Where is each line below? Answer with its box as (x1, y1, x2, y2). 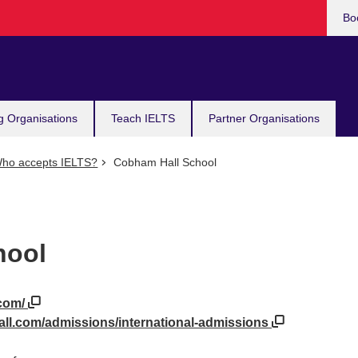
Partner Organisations (209, 112, 320, 125)
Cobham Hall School (109, 156, 217, 169)
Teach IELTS (111, 112, 175, 125)
